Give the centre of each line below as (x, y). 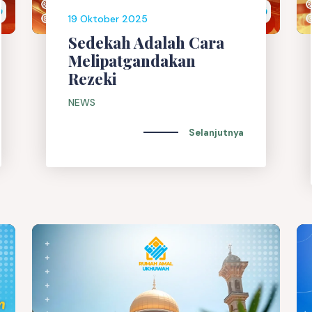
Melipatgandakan (132, 61)
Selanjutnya (216, 132)
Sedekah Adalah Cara (146, 43)
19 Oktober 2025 (108, 19)
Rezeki (92, 79)
